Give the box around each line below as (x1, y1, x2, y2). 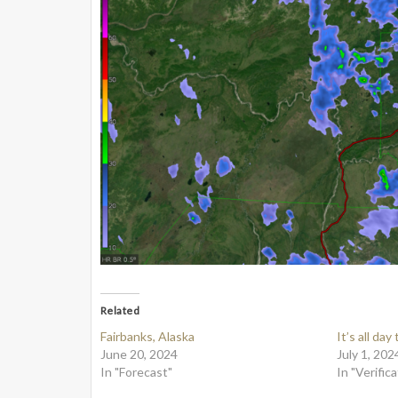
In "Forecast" (100, 363, 172, 379)
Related (100, 303, 140, 317)
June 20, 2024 (100, 346, 178, 362)
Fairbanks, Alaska (100, 328, 195, 344)
